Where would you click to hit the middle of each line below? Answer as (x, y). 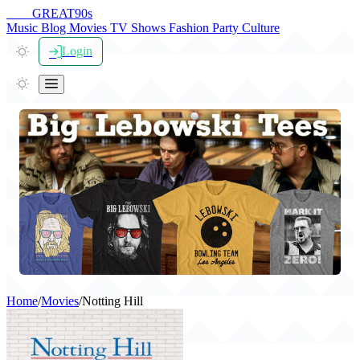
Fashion (190, 28)
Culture (261, 28)
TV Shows (139, 28)
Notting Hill (112, 301)
